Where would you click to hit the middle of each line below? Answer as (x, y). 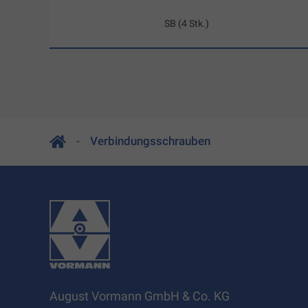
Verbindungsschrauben (150, 141)
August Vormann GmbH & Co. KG (140, 296)
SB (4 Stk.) (187, 23)
